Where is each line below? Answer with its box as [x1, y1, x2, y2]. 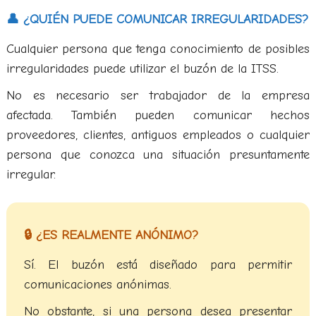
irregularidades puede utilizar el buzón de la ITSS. [6, 61, 279, 76]
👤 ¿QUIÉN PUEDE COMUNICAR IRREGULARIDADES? [6, 12, 308, 27]
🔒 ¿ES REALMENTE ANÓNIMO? [23, 228, 198, 243]
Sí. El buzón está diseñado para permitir [23, 257, 293, 272]
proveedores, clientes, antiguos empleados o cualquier [6, 128, 310, 142]
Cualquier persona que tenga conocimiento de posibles [6, 42, 310, 56]
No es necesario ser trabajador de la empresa [6, 88, 310, 103]
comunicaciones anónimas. [23, 277, 171, 292]
